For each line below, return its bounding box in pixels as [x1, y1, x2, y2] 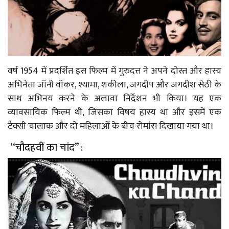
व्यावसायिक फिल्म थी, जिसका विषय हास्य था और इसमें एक [8, 105, 221, 121]
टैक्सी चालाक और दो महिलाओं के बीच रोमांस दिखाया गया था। [8, 119, 214, 134]
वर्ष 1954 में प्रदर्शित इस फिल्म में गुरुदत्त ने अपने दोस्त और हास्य [8, 63, 221, 79]
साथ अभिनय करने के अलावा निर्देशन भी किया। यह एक [8, 91, 221, 107]
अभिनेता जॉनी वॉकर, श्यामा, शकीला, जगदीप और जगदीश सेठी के [8, 77, 221, 93]
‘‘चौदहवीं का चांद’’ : [8, 139, 85, 157]
